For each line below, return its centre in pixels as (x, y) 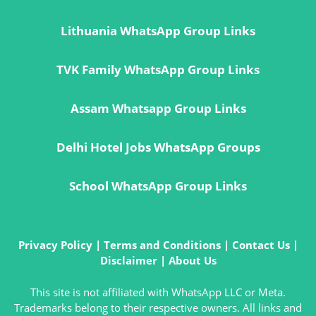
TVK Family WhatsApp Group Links (158, 70)
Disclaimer (128, 261)
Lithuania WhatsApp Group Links (158, 31)
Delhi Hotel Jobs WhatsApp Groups (158, 147)
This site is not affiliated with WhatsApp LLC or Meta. (158, 292)
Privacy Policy (55, 245)
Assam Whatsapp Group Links (158, 109)
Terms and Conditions (162, 245)
